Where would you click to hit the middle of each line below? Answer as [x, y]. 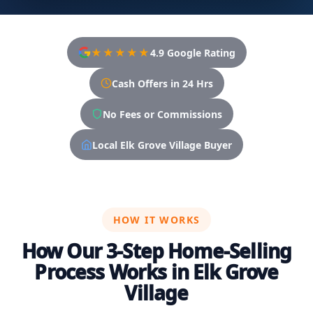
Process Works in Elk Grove [156, 272]
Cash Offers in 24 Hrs [162, 83]
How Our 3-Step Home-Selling [156, 251]
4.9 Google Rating [192, 52]
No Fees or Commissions [162, 114]
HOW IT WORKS [156, 220]
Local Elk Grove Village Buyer [162, 145]
